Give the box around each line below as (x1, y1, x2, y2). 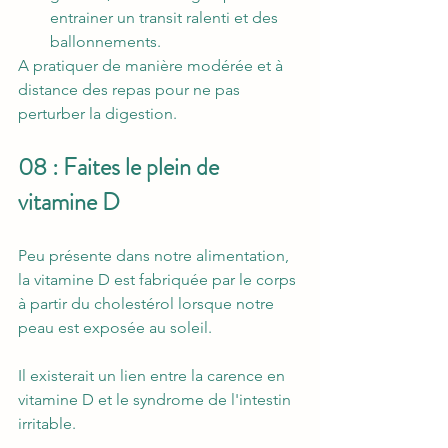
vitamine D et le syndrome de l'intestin (18, 390, 295, 410)
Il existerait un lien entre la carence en (18, 366, 289, 386)
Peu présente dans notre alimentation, (18, 246, 293, 266)
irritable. (18, 414, 80, 434)
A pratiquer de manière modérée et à (18, 56, 287, 76)
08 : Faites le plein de (18, 150, 224, 185)
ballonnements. (50, 32, 165, 52)
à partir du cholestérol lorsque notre (18, 294, 278, 314)
